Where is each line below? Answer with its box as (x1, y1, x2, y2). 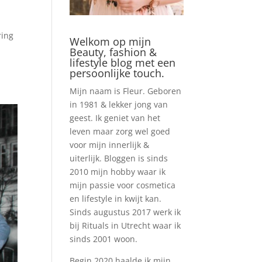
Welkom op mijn (70, 34, 151, 49)
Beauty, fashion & (70, 44, 157, 59)
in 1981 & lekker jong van (70, 98, 168, 110)
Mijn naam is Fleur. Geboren (70, 85, 182, 96)
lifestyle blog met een (70, 55, 176, 70)
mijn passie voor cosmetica (70, 179, 176, 191)
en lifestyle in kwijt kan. (70, 192, 162, 204)
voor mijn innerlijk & (70, 139, 150, 150)
